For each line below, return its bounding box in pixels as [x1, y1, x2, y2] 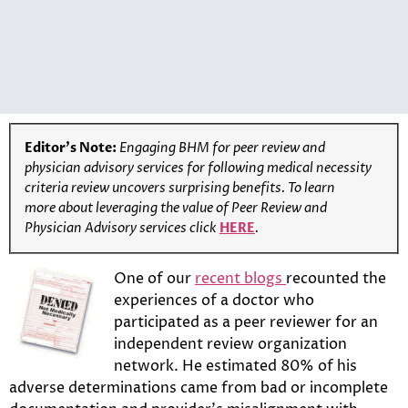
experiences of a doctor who [114, 290, 314, 311]
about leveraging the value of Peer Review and [56, 199, 327, 217]
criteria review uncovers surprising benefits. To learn [25, 178, 335, 197]
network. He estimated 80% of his [114, 355, 357, 376]
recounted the [286, 268, 386, 289]
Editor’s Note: [25, 138, 119, 157]
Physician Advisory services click [25, 219, 219, 237]
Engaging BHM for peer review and [119, 138, 325, 157]
